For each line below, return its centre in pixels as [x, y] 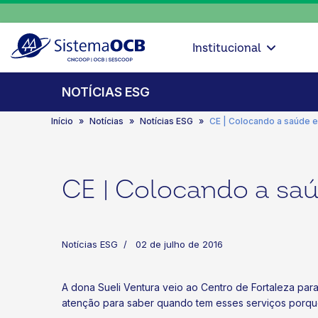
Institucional [226, 48]
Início [62, 121]
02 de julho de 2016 [179, 244]
